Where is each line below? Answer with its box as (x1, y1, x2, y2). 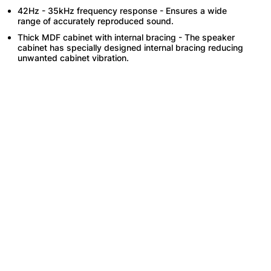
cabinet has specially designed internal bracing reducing (18, 42, 244, 53)
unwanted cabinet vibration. (18, 52, 129, 63)
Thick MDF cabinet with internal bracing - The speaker (18, 31, 235, 42)
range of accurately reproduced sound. (18, 15, 174, 26)
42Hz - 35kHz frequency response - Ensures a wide (18, 5, 227, 16)
